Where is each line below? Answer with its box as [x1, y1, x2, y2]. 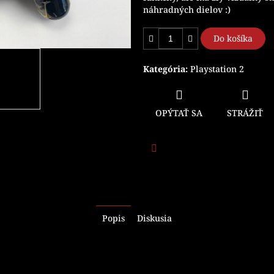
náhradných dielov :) [143, 3, 231, 15]
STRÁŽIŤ [227, 107, 263, 119]
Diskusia [137, 212, 172, 224]
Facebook [154, 158, 192, 171]
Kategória [143, 62, 185, 75]
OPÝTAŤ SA [155, 107, 202, 119]
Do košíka [213, 32, 253, 44]
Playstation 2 [190, 62, 244, 75]
